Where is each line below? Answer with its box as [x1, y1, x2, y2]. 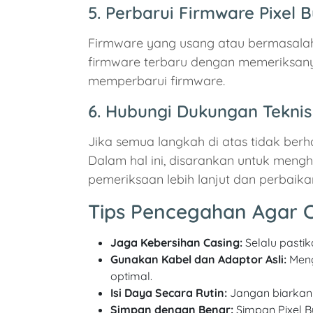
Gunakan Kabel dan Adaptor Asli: [110, 252, 286, 267]
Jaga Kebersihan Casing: [110, 235, 242, 250]
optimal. [110, 269, 152, 284]
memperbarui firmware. [88, 73, 225, 89]
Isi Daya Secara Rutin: [110, 286, 227, 300]
